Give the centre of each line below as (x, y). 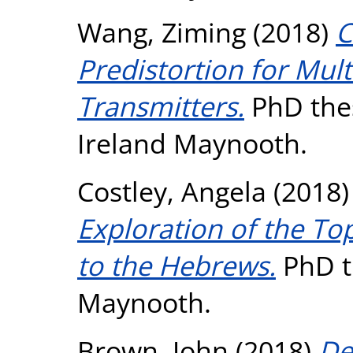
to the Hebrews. (176, 265)
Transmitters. (161, 106)
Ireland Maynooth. (192, 143)
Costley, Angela (172, 191)
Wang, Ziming (162, 32)
